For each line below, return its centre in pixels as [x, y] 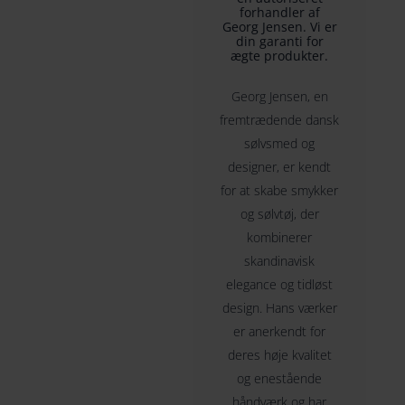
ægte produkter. [280, 55]
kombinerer [280, 238]
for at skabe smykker [280, 191]
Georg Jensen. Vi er [279, 26]
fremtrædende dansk [280, 120]
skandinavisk [280, 261]
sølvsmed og [280, 144]
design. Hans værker [279, 308]
